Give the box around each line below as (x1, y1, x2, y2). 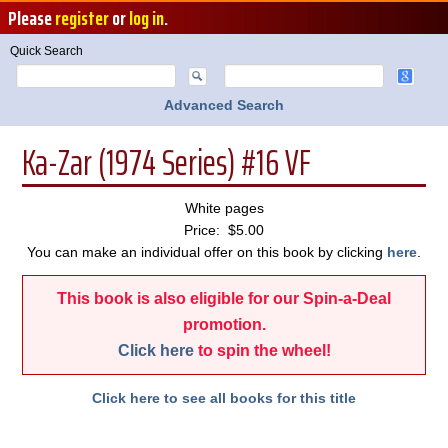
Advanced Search (164, 97, 284, 113)
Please (8, 2, 55, 34)
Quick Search (10, 44, 83, 58)
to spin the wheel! (193, 342, 331, 359)
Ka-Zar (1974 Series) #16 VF (22, 134, 312, 191)
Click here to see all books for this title (92, 390, 356, 406)
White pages (184, 200, 264, 216)
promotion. (182, 316, 266, 333)
